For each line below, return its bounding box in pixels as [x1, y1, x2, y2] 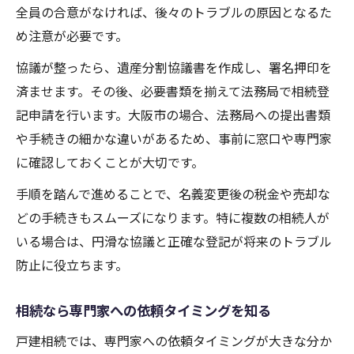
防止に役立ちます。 [16, 255, 128, 275]
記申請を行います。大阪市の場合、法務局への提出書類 [16, 105, 330, 125]
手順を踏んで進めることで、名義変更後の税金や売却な [16, 184, 330, 204]
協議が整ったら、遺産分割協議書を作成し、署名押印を [16, 58, 332, 77]
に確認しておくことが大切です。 [16, 153, 204, 172]
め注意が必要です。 [16, 26, 128, 46]
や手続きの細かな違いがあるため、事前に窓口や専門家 [16, 129, 332, 149]
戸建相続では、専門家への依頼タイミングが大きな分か [16, 331, 332, 351]
